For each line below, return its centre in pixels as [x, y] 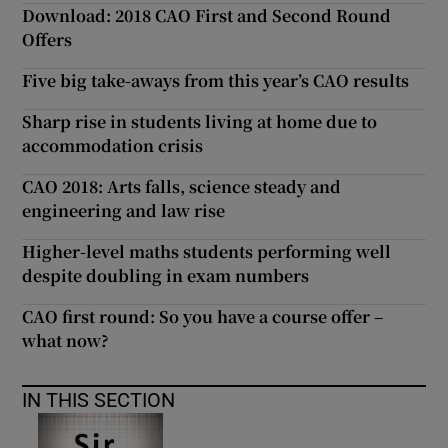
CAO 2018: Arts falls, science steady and [182, 187]
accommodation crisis [113, 146]
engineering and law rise [124, 211]
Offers [47, 40]
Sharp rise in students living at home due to [200, 122]
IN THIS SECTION [99, 400]
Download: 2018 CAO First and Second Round [207, 16]
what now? [66, 341]
